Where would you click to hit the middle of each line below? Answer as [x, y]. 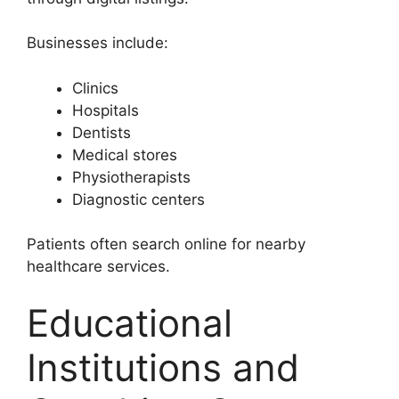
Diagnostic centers [138, 199]
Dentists [102, 132]
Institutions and [163, 367]
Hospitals [106, 110]
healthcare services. [98, 267]
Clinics [95, 88]
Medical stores [125, 155]
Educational [130, 322]
